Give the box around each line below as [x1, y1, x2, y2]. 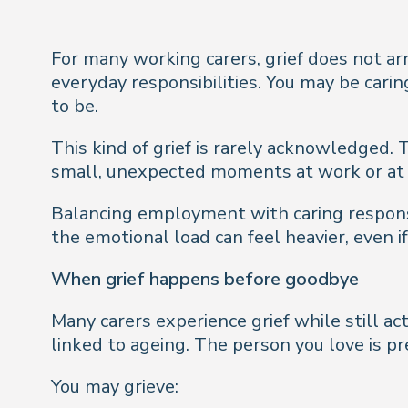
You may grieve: [51, 374, 178, 399]
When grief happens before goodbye [51, 267, 359, 291]
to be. [51, 94, 98, 118]
